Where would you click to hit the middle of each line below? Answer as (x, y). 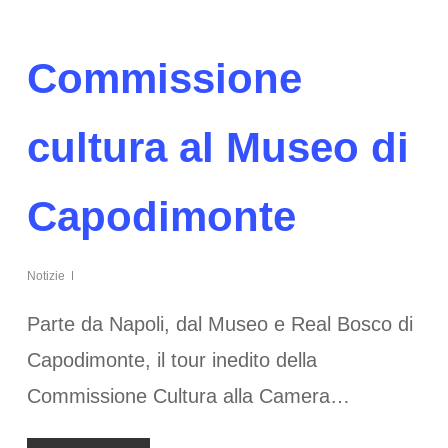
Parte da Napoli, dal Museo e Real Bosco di (219, 323)
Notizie (45, 275)
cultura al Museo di (217, 147)
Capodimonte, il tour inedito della (171, 359)
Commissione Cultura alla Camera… (188, 395)
